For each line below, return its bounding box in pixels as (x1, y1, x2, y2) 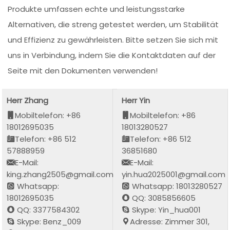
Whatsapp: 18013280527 (130, 180, 223, 191)
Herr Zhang (7, 94, 49, 106)
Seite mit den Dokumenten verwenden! (8, 65, 158, 76)
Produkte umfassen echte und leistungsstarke (8, 4, 185, 15)
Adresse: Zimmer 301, (130, 216, 210, 227)
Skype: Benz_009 (15, 216, 82, 227)
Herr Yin (122, 94, 150, 106)
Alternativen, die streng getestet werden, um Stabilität (8, 19, 219, 30)
